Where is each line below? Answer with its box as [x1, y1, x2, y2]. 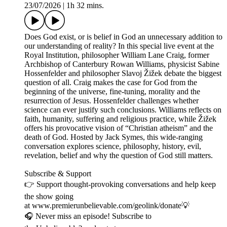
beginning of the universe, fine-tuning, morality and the [24, 87, 200, 96]
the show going [24, 192, 73, 201]
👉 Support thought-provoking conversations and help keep [24, 180, 216, 189]
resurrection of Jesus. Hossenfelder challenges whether [24, 96, 199, 105]
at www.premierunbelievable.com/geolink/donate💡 [24, 201, 190, 210]
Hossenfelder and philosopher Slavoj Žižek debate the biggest [24, 69, 221, 78]
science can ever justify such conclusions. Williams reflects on [24, 105, 221, 115]
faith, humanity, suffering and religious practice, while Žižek [24, 115, 216, 124]
